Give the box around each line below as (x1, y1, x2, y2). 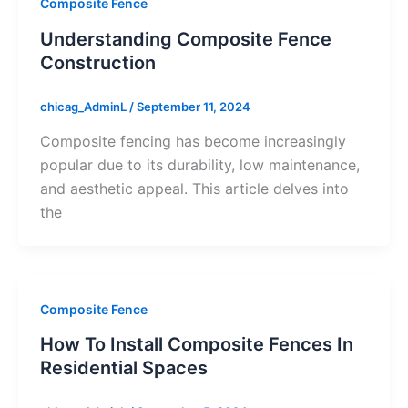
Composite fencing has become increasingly (39, 131, 346, 150)
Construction (39, 52, 156, 75)
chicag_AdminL (39, 99, 129, 115)
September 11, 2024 (136, 99, 250, 115)
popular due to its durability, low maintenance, (39, 155, 360, 174)
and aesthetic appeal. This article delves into (39, 178, 349, 198)
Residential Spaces (39, 357, 208, 380)
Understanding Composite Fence (39, 28, 331, 51)
